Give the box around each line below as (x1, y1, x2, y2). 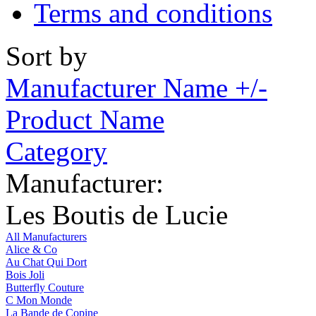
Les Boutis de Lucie (6, 199, 228, 230)
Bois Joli (6, 268, 44, 281)
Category (6, 135, 107, 166)
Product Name (6, 104, 164, 135)
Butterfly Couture (6, 281, 84, 293)
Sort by (6, 40, 87, 71)
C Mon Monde (6, 293, 72, 306)
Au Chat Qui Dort (6, 255, 87, 268)
